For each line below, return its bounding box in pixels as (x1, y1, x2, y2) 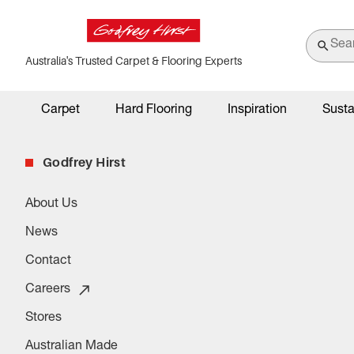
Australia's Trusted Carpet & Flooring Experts (25, 54, 242, 67)
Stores (25, 312, 62, 325)
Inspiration (228, 104, 287, 117)
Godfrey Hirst (43, 154, 126, 170)
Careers (25, 284, 70, 296)
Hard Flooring (115, 104, 192, 117)
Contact (25, 255, 71, 268)
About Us (25, 198, 77, 211)
